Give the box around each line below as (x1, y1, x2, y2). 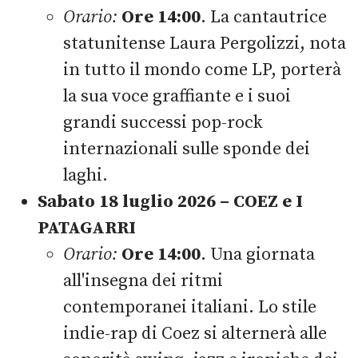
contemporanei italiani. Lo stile (63, 296, 316, 319)
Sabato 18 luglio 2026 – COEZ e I (38, 191, 303, 213)
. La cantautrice (201, 6, 327, 29)
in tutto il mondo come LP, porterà (63, 59, 341, 82)
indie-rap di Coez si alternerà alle (63, 323, 327, 345)
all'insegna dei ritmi (63, 270, 223, 292)
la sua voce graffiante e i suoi (63, 86, 291, 108)
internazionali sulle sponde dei (63, 138, 310, 161)
